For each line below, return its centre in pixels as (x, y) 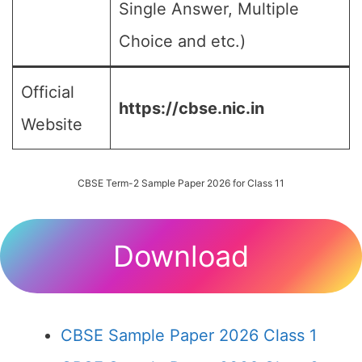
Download (181, 256)
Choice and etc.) (182, 41)
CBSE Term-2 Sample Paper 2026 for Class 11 (181, 183)
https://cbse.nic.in (192, 108)
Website (52, 124)
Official (48, 92)
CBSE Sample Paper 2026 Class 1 (189, 335)
